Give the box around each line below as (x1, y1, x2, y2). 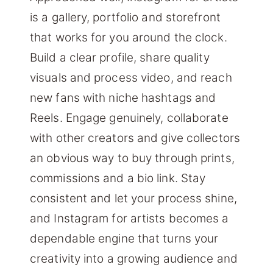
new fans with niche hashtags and (30, 91, 216, 105)
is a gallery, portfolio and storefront (30, 10, 221, 25)
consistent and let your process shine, (30, 191, 237, 206)
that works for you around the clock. (30, 30, 227, 45)
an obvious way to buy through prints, (30, 151, 235, 166)
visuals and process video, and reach (30, 71, 232, 85)
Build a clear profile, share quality (30, 51, 210, 65)
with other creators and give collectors (30, 131, 240, 146)
